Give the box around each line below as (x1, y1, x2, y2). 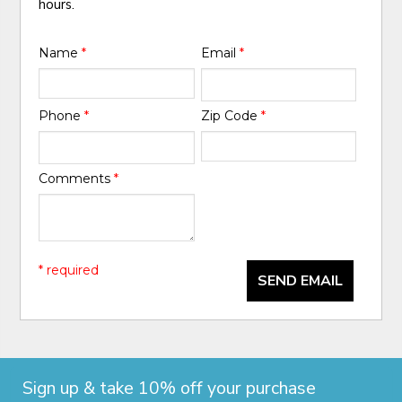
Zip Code (200, 108, 261, 125)
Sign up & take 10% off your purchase (22, 375, 317, 400)
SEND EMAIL (257, 270, 343, 291)
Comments (39, 170, 115, 188)
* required (39, 261, 100, 278)
